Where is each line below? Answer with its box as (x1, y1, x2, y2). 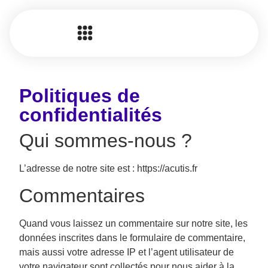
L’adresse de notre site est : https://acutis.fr (19, 163, 197, 173)
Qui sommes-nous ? (19, 130, 192, 151)
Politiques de (19, 85, 140, 106)
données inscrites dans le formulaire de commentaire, (19, 233, 245, 243)
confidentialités (19, 104, 162, 126)
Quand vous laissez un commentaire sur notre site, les (19, 218, 248, 229)
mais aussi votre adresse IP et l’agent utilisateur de (19, 247, 234, 258)
